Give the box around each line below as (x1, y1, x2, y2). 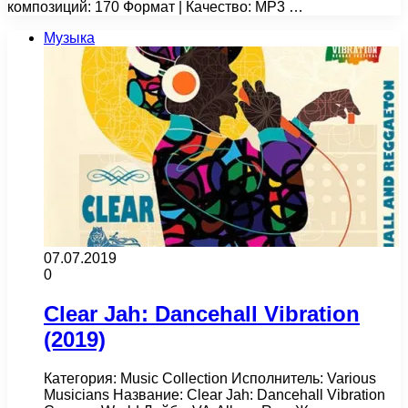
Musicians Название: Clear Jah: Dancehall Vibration (44, 386, 385, 403)
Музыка (44, 29, 95, 46)
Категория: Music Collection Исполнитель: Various (44, 370, 376, 386)
